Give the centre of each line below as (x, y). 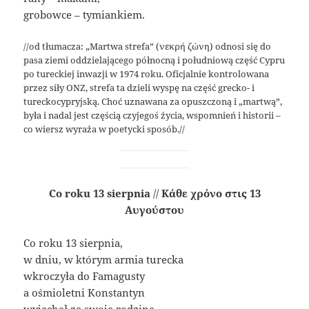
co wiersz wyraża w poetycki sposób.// (104, 129)
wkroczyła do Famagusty (84, 276)
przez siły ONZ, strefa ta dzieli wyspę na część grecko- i (139, 88)
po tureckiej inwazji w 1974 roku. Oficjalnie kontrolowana (147, 74)
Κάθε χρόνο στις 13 (209, 193)
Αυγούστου (154, 210)
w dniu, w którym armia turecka (104, 260)
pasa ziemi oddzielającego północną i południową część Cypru (154, 60)
